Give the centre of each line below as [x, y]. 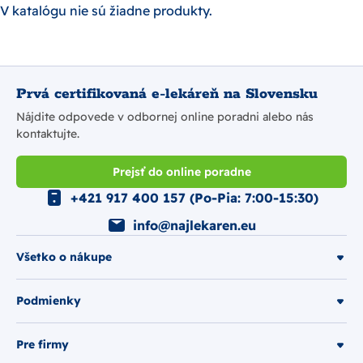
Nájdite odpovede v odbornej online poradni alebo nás [165, 117]
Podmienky [49, 301]
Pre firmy [43, 344]
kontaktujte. [48, 134]
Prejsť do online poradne [181, 171]
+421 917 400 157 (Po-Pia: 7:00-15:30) [194, 198]
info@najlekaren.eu [194, 225]
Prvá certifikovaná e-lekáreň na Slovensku [167, 94]
